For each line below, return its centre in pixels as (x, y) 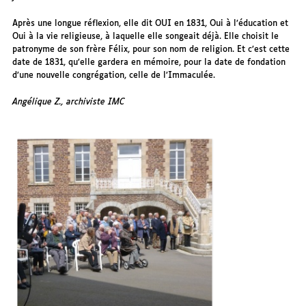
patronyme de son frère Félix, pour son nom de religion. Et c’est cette (151, 50)
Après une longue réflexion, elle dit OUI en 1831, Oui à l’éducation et (151, 24)
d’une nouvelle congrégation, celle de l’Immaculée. (114, 76)
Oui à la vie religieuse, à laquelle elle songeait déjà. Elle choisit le (146, 37)
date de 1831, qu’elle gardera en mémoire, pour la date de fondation (149, 63)
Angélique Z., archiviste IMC (69, 102)
